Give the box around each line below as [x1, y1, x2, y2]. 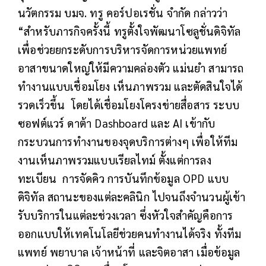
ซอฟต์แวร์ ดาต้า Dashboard [18, 115, 151, 130]
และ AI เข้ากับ [151, 115, 216, 130]
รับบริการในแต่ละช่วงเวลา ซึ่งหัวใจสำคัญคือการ [18, 207, 233, 222]
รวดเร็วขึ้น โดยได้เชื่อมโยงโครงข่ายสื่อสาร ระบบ [18, 97, 240, 112]
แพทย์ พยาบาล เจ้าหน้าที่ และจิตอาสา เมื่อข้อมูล [18, 244, 240, 259]
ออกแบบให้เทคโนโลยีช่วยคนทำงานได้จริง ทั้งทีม [18, 226, 242, 240]
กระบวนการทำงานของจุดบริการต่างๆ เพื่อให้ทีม [18, 134, 238, 148]
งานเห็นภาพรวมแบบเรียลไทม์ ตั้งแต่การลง [18, 152, 211, 167]
